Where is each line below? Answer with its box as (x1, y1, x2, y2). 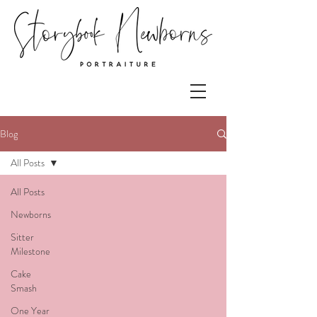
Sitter (11, 230, 34, 244)
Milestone (11, 244, 50, 258)
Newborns (11, 207, 51, 221)
